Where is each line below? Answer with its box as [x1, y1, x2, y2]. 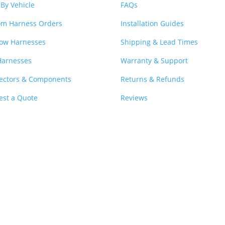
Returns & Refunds [121, 74, 185, 84]
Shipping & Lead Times [121, 37, 198, 47]
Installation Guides [121, 18, 184, 28]
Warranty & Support [121, 55, 188, 65]
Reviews [121, 92, 148, 102]
